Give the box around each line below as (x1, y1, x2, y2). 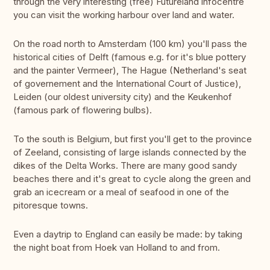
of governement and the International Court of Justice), (13, 78, 241, 90)
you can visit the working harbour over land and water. (13, 9, 234, 21)
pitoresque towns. (13, 199, 88, 212)
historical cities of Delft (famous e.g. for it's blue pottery (13, 51, 246, 63)
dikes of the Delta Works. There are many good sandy (13, 160, 237, 172)
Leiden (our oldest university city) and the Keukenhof (13, 91, 232, 103)
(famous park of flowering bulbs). (13, 104, 152, 116)
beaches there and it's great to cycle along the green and (13, 173, 251, 185)
